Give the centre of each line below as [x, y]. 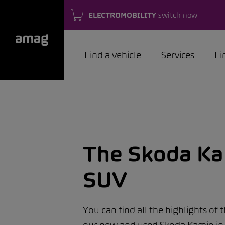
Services [178, 55]
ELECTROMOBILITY [122, 15]
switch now [177, 15]
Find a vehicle [113, 55]
